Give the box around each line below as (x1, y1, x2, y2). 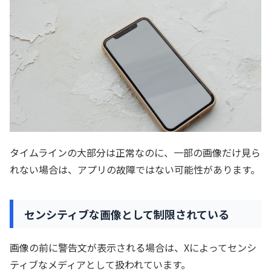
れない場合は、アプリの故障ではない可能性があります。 (10, 162, 260, 177)
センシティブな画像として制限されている (24, 206, 229, 222)
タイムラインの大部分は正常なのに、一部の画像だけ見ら (10, 145, 261, 160)
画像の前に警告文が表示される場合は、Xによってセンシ (10, 240, 256, 255)
